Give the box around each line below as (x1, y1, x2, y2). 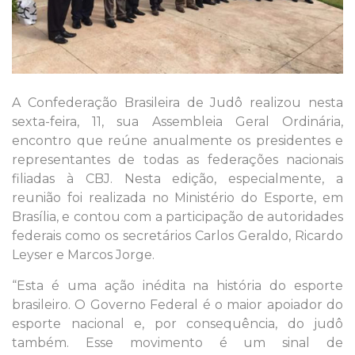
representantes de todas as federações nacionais (12, 151, 343, 167)
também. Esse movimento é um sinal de (12, 334, 343, 350)
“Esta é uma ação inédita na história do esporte (12, 277, 343, 293)
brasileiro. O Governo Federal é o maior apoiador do (12, 296, 343, 312)
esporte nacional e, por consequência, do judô (12, 315, 343, 331)
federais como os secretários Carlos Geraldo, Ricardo (12, 227, 343, 243)
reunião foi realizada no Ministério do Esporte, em (12, 189, 343, 205)
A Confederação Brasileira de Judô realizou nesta (12, 94, 343, 110)
